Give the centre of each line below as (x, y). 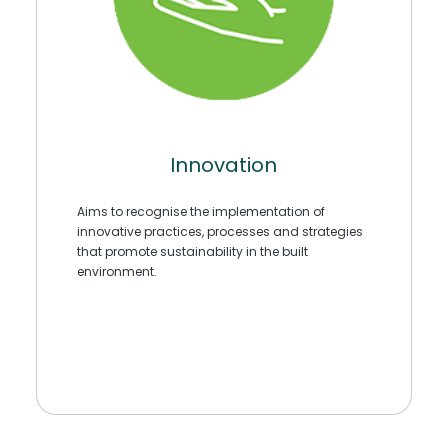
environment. (116, 272)
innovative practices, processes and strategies (219, 232)
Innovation (224, 164)
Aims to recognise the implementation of (200, 212)
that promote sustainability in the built (192, 252)
